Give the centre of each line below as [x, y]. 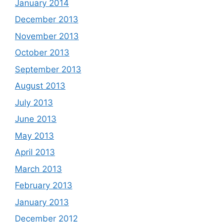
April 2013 [35, 152]
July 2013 [34, 102]
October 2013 [42, 53]
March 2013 [38, 169]
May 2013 [34, 136]
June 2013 [36, 119]
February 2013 [44, 185]
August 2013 [40, 86]
